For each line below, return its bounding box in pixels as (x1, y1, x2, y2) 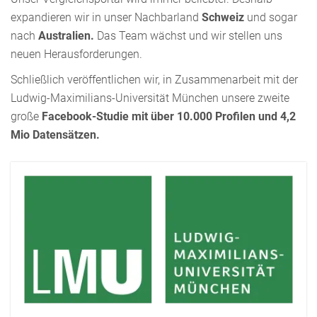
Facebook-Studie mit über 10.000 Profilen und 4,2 (42, 109, 296, 123)
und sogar (247, 10, 297, 24)
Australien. (38, 28, 94, 42)
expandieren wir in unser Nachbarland (11, 10, 202, 24)
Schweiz (202, 10, 247, 24)
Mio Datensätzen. (11, 127, 100, 142)
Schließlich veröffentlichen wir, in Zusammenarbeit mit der (11, 72, 298, 86)
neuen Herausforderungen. (11, 47, 142, 61)
